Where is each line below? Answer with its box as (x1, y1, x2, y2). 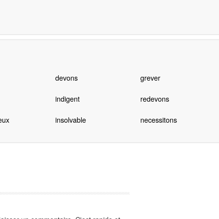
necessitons (140, 114, 177, 125)
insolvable (55, 114, 86, 125)
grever (140, 72, 160, 83)
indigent (55, 93, 80, 104)
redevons (140, 93, 169, 104)
